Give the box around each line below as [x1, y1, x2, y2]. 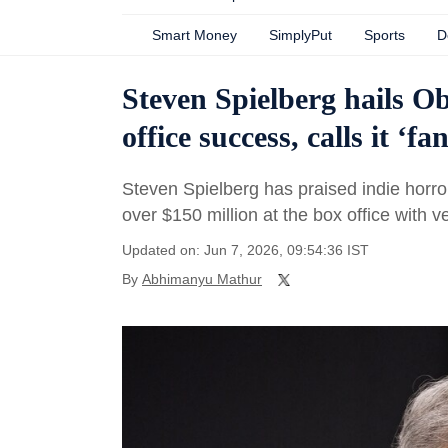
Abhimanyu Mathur [142, 271, 262, 287]
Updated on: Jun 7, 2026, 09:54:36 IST [122, 242, 369, 258]
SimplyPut [269, 27, 332, 43]
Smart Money [152, 27, 237, 43]
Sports [364, 27, 405, 43]
